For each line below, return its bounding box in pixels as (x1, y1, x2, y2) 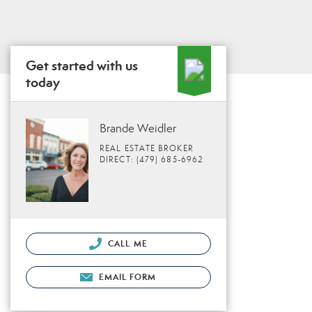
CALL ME (105, 237, 148, 249)
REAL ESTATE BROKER (100, 143, 194, 153)
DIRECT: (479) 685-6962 (100, 155, 204, 164)
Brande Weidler (100, 121, 176, 136)
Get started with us (26, 57, 138, 74)
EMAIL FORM (98, 271, 157, 282)
